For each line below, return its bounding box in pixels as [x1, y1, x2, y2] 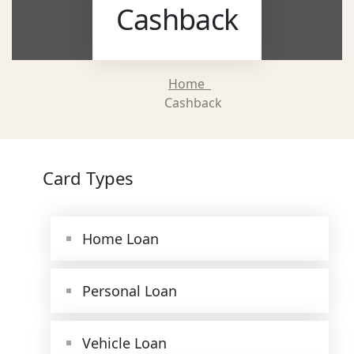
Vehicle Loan [82, 333, 167, 352]
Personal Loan [82, 281, 177, 300]
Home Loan [82, 229, 159, 248]
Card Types [43, 166, 134, 190]
